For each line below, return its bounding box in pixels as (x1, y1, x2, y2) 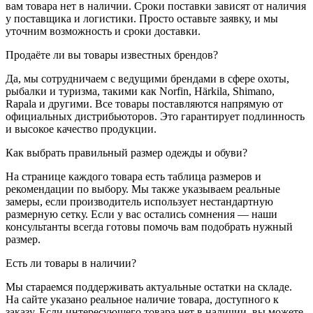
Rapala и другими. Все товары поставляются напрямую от (6, 97, 283, 110)
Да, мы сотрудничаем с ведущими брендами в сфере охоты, (6, 72, 289, 85)
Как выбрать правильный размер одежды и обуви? (6, 146, 247, 159)
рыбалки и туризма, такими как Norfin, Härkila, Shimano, (6, 85, 275, 97)
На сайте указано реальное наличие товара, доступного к (6, 293, 279, 305)
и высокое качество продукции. (6, 122, 156, 135)
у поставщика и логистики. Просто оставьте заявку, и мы (6, 12, 278, 24)
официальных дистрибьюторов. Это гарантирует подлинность (6, 110, 305, 122)
